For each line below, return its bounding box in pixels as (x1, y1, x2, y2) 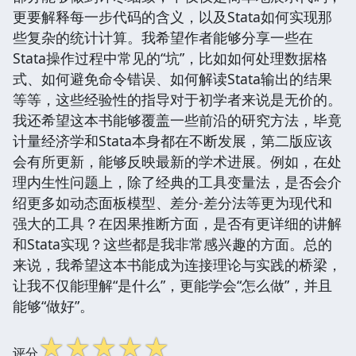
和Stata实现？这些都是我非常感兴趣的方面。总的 (13, 234, 332, 253)
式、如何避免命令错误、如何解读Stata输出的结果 (13, 68, 332, 88)
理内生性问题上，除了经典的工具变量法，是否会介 (13, 172, 342, 192)
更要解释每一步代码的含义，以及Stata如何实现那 (13, 6, 332, 26)
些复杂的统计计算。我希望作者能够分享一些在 (13, 27, 313, 47)
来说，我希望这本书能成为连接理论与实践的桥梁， (13, 254, 342, 274)
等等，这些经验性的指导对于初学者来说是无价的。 (13, 89, 342, 109)
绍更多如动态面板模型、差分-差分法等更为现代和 (13, 192, 332, 212)
